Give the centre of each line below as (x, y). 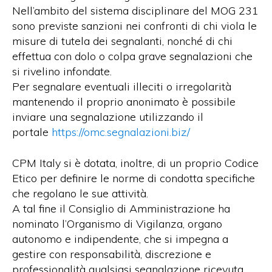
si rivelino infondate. (62, 72)
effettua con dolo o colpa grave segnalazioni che (132, 56)
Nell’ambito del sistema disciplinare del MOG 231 (135, 11)
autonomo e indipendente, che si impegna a (120, 239)
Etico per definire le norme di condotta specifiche (134, 178)
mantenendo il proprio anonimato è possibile (124, 102)
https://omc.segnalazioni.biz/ (121, 132)
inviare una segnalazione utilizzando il (108, 117)
